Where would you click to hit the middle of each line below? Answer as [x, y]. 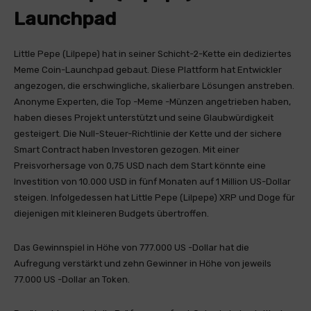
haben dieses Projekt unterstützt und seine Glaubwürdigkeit [144, 118]
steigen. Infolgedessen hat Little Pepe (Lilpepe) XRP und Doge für [154, 197]
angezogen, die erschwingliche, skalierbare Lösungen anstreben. [154, 86]
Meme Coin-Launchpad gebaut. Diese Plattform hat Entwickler [148, 70]
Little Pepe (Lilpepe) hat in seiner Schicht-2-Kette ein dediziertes [153, 54]
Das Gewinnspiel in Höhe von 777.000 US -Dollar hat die [132, 247]
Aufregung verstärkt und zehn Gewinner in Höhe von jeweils [143, 263]
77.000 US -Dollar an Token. [72, 279]
